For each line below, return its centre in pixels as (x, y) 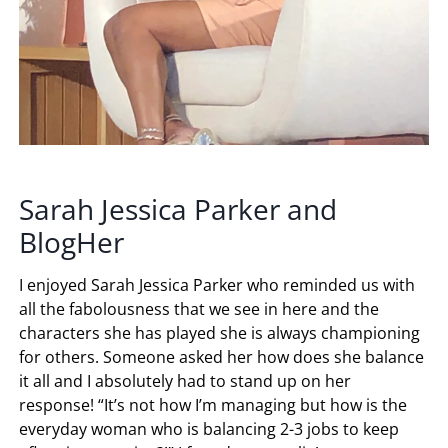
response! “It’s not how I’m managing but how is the (213, 405)
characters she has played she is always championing (220, 333)
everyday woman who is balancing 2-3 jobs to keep (209, 429)
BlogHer (72, 242)
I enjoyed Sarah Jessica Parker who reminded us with (217, 285)
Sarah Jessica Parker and (178, 209)
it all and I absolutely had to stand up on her (185, 381)
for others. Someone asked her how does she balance (222, 357)
